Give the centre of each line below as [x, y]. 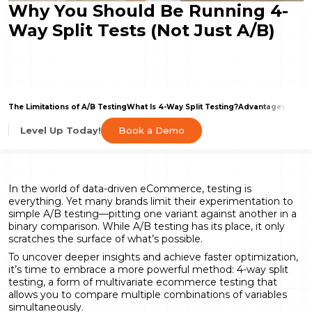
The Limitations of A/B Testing [68, 107]
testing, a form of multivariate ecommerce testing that [143, 282]
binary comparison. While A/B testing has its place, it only [147, 226]
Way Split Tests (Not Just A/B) [142, 30]
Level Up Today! [61, 131]
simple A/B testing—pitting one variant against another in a [153, 213]
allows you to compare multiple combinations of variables [148, 294]
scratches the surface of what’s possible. [106, 239]
